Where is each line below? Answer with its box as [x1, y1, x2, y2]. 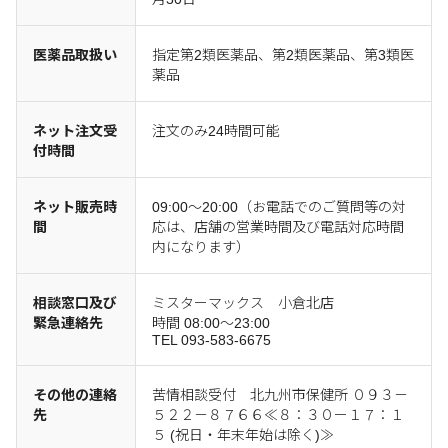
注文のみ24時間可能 [152, 123, 280, 139]
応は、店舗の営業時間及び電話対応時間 [152, 219, 404, 235]
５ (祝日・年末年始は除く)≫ [152, 427, 334, 443]
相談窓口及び [33, 295, 117, 311]
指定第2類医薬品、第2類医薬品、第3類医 [152, 47, 414, 63]
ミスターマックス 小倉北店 [152, 295, 334, 311]
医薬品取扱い [33, 47, 117, 63]
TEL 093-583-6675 [152, 332, 271, 348]
